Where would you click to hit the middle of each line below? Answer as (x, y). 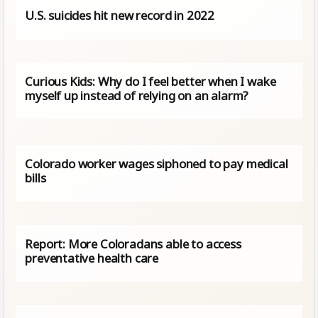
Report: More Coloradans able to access (133, 243)
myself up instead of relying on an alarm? (137, 96)
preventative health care (92, 258)
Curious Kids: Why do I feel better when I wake (150, 82)
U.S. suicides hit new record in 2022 (120, 16)
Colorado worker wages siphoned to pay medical (157, 163)
